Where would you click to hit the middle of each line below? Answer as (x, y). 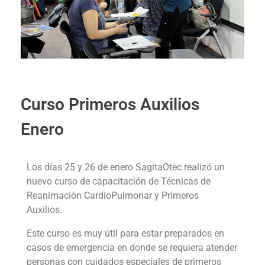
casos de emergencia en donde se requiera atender (132, 248)
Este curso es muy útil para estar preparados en (125, 234)
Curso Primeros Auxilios (110, 104)
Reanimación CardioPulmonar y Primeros (113, 196)
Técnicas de (186, 182)
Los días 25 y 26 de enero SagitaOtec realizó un (126, 167)
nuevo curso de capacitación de (94, 182)
